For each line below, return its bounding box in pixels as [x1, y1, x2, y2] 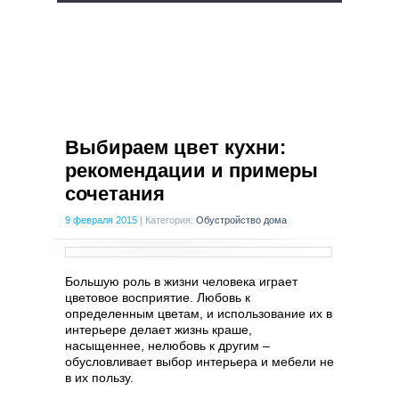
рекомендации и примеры [65, 159, 318, 182]
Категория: [145, 215, 196, 225]
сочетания [65, 183, 165, 205]
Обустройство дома [196, 215, 287, 225]
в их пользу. [65, 370, 134, 385]
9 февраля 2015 [65, 215, 137, 225]
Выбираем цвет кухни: [65, 136, 286, 159]
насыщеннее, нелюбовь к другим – [65, 338, 270, 353]
